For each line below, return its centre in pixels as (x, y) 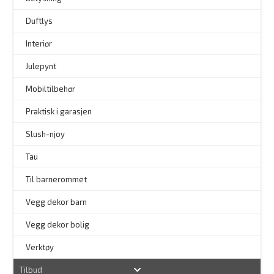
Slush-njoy (46, 134)
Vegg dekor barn (57, 202)
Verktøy (40, 247)
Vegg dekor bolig (58, 225)
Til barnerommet (57, 180)
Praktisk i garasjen (59, 112)
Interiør (39, 44)
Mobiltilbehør (51, 89)
